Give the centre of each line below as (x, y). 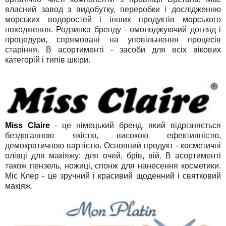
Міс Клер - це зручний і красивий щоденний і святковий (113, 176)
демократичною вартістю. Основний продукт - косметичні (113, 146)
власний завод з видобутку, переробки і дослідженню (113, 10)
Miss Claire (27, 126)
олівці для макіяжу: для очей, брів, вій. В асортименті (113, 156)
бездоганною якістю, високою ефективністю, (113, 136)
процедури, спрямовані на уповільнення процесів (113, 40)
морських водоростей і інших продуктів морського (113, 20)
